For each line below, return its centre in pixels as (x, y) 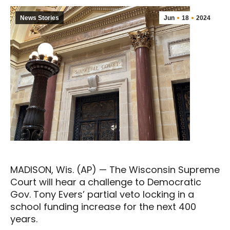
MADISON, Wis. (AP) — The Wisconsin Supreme (115, 170)
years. (24, 219)
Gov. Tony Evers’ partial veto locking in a (102, 195)
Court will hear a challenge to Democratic (106, 182)
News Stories (40, 18)
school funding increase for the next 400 (103, 207)
